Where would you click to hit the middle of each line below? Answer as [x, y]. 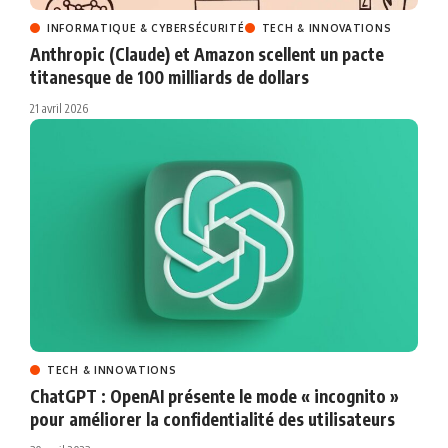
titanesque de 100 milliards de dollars [169, 77]
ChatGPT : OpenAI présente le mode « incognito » [214, 395]
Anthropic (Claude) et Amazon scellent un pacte [207, 54]
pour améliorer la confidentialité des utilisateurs [212, 418]
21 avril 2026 [59, 109]
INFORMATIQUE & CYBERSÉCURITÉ [146, 28]
